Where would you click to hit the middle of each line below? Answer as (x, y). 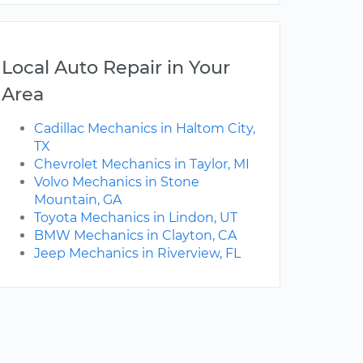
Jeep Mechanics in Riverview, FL (137, 254)
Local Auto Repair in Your (116, 68)
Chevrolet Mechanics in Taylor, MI (142, 164)
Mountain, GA (78, 200)
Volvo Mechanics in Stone (117, 182)
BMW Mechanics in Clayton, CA (135, 236)
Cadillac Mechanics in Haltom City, (145, 129)
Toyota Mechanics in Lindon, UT (136, 218)
